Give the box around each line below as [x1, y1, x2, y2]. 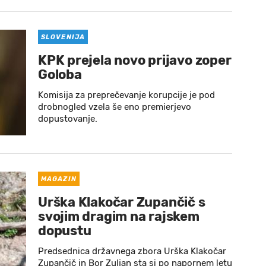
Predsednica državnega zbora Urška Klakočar [38, 246, 226, 256]
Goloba [38, 66, 82, 83]
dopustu [38, 223, 91, 239]
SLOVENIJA [41, 33, 85, 41]
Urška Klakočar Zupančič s [38, 194, 205, 210]
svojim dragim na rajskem [38, 208, 199, 224]
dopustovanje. [38, 113, 97, 124]
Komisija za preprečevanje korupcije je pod [38, 90, 215, 100]
